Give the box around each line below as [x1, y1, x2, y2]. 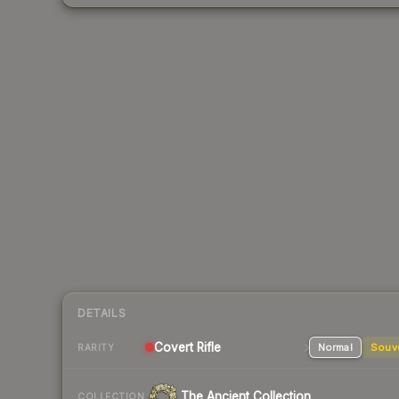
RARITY [77, 341, 114, 353]
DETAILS [77, 306, 126, 321]
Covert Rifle [154, 340, 221, 355]
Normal [317, 341, 353, 354]
